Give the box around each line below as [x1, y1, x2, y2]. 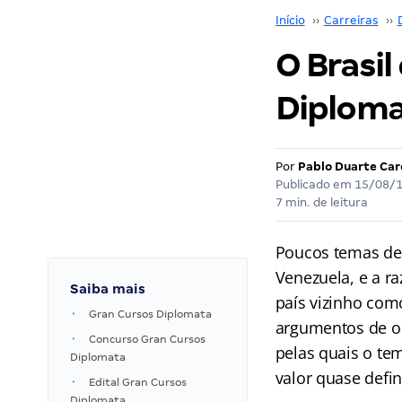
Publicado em [275, 178, 354, 191]
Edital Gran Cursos [89, 376, 187, 389]
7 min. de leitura [275, 196, 368, 209]
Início [275, 13, 305, 27]
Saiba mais [70, 282, 145, 296]
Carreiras [323, 13, 379, 27]
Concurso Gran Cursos [89, 333, 205, 345]
